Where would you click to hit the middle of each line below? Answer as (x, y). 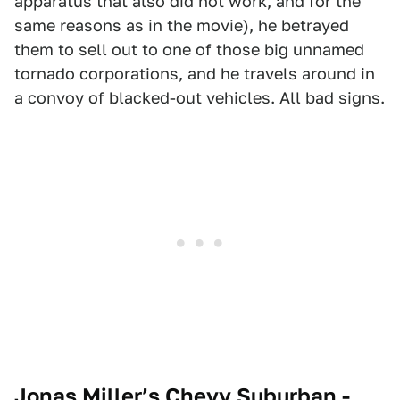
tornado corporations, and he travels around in (195, 73)
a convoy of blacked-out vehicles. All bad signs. (200, 97)
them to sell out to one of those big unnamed (189, 49)
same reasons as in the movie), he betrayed (182, 25)
